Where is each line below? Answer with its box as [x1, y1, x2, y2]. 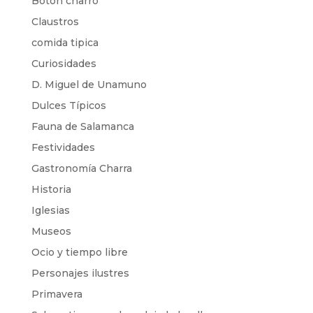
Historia [31, 183, 71, 196]
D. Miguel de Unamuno [31, 78, 147, 91]
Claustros [31, 15, 79, 28]
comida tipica [31, 36, 99, 49]
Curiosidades [31, 57, 96, 70]
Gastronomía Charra [31, 162, 132, 175]
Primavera [31, 288, 82, 300]
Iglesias [31, 204, 70, 217]
